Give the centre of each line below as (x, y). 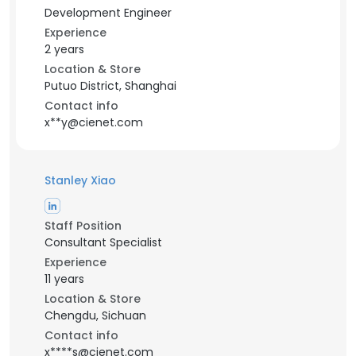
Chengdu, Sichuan (95, 315)
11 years (64, 279)
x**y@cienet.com (94, 122)
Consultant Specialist (103, 242)
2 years (64, 49)
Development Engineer (108, 13)
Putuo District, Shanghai (110, 86)
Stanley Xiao (80, 180)
